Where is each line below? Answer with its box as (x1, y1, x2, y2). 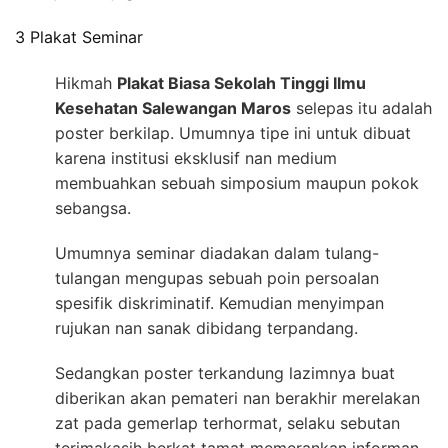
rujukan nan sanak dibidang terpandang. (55, 318, 358, 339)
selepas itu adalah (291, 98, 432, 119)
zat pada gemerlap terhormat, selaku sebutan (55, 413, 400, 434)
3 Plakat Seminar (15, 26, 143, 47)
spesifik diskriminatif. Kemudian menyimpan (55, 293, 384, 314)
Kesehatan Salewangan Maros (55, 98, 291, 119)
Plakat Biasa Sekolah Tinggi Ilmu (117, 73, 366, 94)
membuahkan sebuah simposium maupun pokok (55, 173, 419, 194)
